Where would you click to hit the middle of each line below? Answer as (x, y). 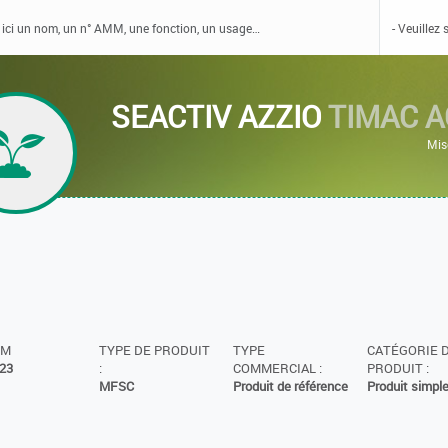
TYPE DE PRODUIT (154, 351)
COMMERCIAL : (277, 369)
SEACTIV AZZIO (220, 116)
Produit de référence (290, 387)
